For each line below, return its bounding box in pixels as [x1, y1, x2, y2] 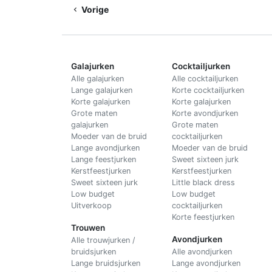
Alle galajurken [71, 73, 124, 83]
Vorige [80, 4, 109, 15]
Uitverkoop [71, 200, 112, 210]
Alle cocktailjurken [172, 73, 239, 83]
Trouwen [71, 222, 105, 233]
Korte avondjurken [172, 108, 239, 118]
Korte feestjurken [172, 212, 235, 222]
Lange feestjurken [71, 154, 136, 164]
